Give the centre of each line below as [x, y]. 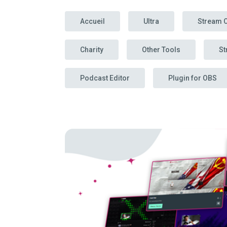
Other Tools [161, 50]
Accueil [92, 21]
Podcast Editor [105, 78]
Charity [92, 50]
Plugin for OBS [193, 78]
